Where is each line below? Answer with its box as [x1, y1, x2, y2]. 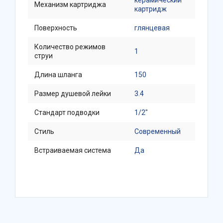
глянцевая [134, 24, 170, 32]
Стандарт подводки [34, 109, 100, 116]
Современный [134, 127, 181, 135]
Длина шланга [34, 71, 82, 79]
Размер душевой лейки [34, 90, 111, 98]
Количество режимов [34, 43, 106, 51]
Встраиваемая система [34, 146, 111, 154]
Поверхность [34, 24, 77, 32]
